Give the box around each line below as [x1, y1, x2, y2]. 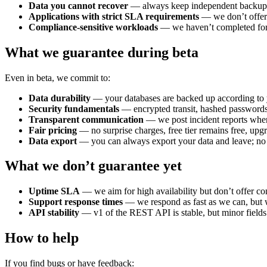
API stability [29, 207, 79, 218]
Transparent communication [29, 114, 144, 125]
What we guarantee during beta [5, 44, 198, 60]
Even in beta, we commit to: [5, 72, 110, 83]
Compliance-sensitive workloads [29, 21, 158, 32]
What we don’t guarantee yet [5, 158, 182, 174]
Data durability [29, 92, 91, 103]
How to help [5, 230, 79, 246]
